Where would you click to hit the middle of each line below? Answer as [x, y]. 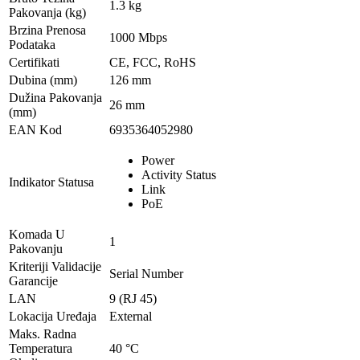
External [131, 316]
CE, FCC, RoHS [153, 62]
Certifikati [34, 62]
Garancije [33, 280]
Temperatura [41, 348]
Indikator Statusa [51, 182]
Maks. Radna [43, 333]
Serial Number [146, 273]
